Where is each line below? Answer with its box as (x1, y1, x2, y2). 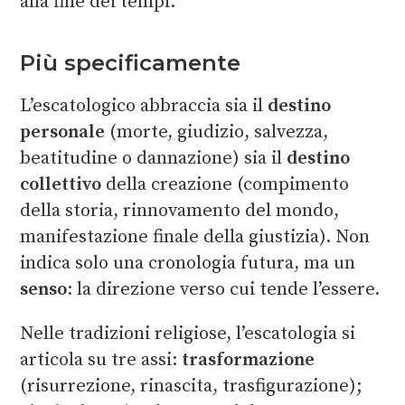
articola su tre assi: (19, 348, 182, 372)
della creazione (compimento (100, 173, 349, 196)
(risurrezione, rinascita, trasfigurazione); (19, 374, 362, 398)
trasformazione (181, 348, 315, 372)
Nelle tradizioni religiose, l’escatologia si (19, 322, 355, 345)
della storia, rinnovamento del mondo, (19, 199, 339, 222)
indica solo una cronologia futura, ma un (19, 251, 355, 275)
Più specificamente (19, 50, 240, 76)
